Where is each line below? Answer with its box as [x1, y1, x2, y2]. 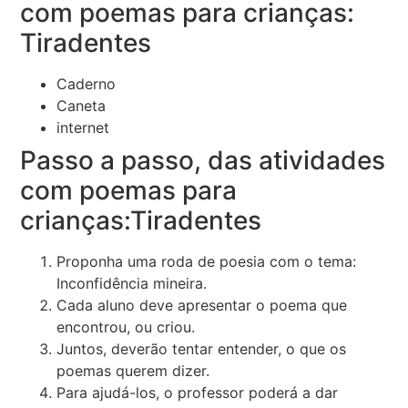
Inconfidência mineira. [56, 274, 208, 293]
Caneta [56, 97, 107, 116]
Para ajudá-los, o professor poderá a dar [56, 383, 339, 403]
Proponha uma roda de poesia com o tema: [56, 252, 357, 271]
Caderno [56, 75, 117, 94]
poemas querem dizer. [56, 362, 210, 381]
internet [56, 118, 110, 138]
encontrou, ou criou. [56, 318, 196, 337]
